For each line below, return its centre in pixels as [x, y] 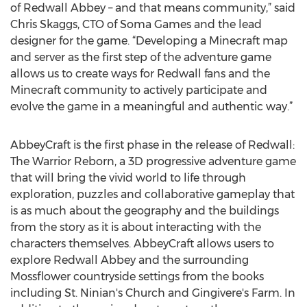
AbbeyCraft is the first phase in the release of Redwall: [152, 145]
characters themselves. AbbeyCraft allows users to [142, 244]
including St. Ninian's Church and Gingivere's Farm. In [153, 293]
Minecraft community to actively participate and [139, 90]
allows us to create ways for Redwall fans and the [140, 74]
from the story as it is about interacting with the [136, 227]
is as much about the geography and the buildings [145, 211]
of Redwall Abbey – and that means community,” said [153, 8]
